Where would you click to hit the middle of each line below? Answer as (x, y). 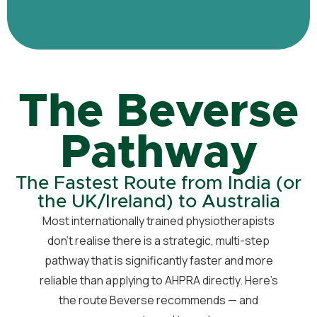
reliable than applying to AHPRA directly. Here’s (158, 280)
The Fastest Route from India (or (158, 183)
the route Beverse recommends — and (158, 300)
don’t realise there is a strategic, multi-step (158, 240)
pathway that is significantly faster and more (158, 260)
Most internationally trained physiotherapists (158, 220)
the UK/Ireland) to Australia (158, 201)
